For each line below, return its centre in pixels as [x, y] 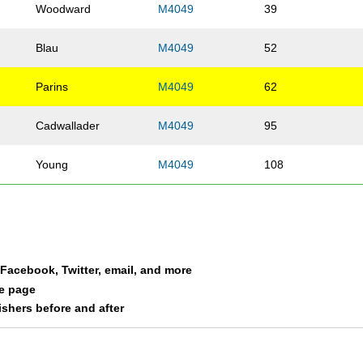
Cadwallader [68, 126]
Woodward [64, 9]
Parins [52, 87]
